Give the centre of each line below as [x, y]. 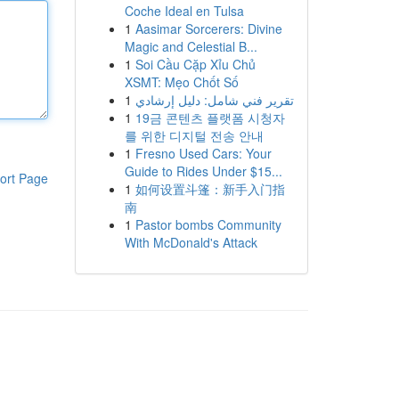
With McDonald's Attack [191, 242]
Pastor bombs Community [208, 224]
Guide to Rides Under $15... [203, 171]
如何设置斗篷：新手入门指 [210, 189]
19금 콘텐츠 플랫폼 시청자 [210, 118]
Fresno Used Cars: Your [203, 153]
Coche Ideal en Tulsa [184, 11]
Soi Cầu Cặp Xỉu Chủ [195, 64]
